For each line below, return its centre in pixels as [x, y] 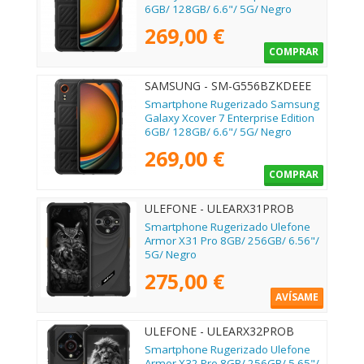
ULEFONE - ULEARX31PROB [219, 208]
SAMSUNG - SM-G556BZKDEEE [228, 85]
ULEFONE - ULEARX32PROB [219, 331]
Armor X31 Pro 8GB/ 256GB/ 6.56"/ [232, 240]
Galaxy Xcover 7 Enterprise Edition [230, 117]
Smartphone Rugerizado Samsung [232, 104]
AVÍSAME [297, 297]
